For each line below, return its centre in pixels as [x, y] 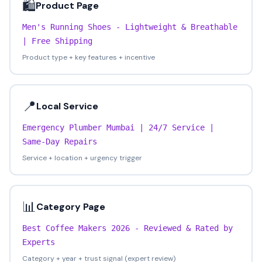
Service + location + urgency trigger [82, 158]
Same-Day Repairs [60, 142]
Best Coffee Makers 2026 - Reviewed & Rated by [127, 228]
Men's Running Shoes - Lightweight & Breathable [130, 27]
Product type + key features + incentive [89, 57]
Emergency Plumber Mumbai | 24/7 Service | [118, 127]
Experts [39, 242]
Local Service [67, 106]
